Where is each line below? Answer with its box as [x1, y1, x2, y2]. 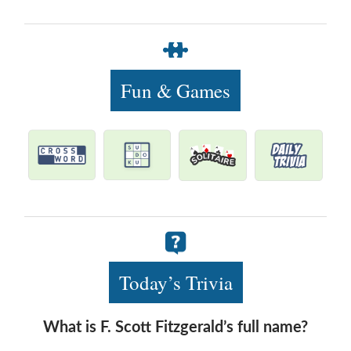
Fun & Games [121, 77, 230, 103]
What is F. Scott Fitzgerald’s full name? [43, 320, 308, 336]
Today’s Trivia [118, 270, 233, 296]
